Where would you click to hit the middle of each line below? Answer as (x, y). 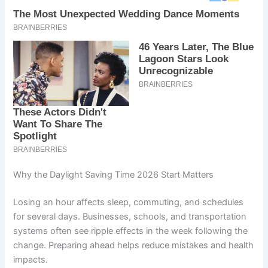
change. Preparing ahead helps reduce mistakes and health (134, 246)
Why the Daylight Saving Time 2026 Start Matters (114, 175)
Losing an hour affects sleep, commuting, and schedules (129, 202)
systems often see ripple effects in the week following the (131, 231)
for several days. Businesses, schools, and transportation (130, 217)
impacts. (31, 260)
